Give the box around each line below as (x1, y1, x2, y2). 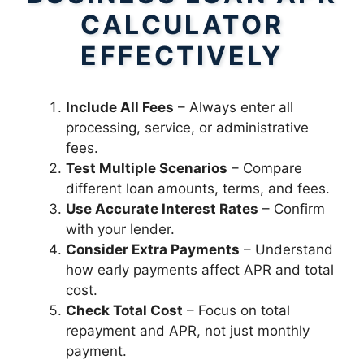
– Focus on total (183, 301, 290, 318)
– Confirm (258, 200, 325, 217)
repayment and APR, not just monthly (66, 322, 310, 339)
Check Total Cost (66, 301, 183, 318)
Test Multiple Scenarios (66, 159, 227, 176)
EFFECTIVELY (80, 39, 284, 71)
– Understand (240, 240, 333, 258)
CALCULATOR (80, 8, 284, 41)
